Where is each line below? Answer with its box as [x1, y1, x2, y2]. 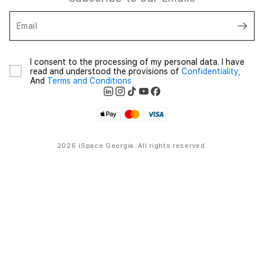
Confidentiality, [181, 67, 240, 76]
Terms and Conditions [47, 76, 131, 85]
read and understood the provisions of [30, 67, 181, 76]
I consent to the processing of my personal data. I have [30, 57, 245, 67]
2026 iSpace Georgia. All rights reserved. [57, 142, 207, 150]
